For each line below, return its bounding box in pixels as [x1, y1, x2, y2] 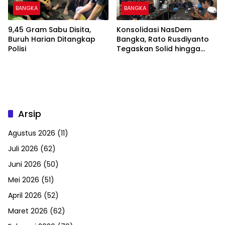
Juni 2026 [8, 159, 41, 170]
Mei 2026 [8, 175, 39, 185]
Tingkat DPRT [117, 53, 164, 64]
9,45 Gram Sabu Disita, [8, 25, 91, 35]
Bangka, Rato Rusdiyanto [117, 34, 209, 45]
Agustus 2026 [8, 128, 55, 139]
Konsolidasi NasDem [117, 25, 191, 35]
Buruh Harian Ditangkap [8, 34, 95, 45]
